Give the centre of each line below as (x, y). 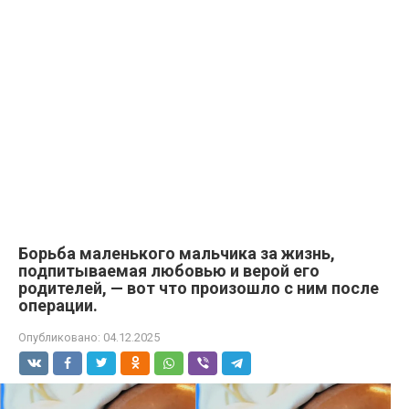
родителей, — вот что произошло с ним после (199, 288)
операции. (58, 305)
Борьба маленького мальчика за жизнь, (177, 253)
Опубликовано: (59, 337)
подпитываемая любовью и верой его (169, 271)
